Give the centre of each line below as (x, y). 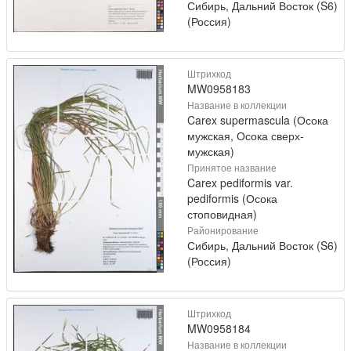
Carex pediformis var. (240, 183)
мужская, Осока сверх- (246, 136)
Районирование (223, 230)
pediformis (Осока (232, 198)
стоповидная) (222, 214)
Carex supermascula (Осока (258, 120)
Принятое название (232, 167)
